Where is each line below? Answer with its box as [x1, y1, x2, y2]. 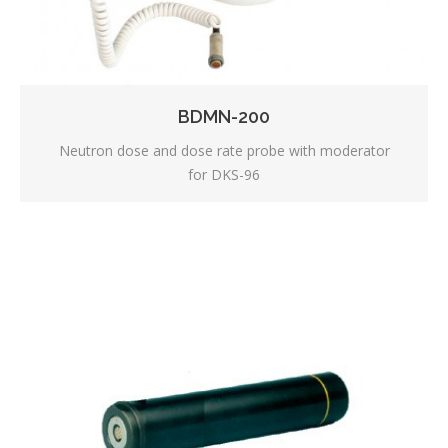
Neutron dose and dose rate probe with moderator [58, 140, 390, 160]
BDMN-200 [178, 105, 270, 127]
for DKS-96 [188, 164, 260, 184]
